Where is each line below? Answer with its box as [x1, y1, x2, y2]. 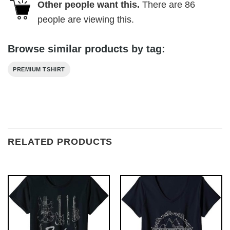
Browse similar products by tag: [8, 43, 165, 55]
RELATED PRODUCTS [8, 136, 113, 147]
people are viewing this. [37, 14, 134, 25]
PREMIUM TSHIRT [13, 66, 65, 73]
